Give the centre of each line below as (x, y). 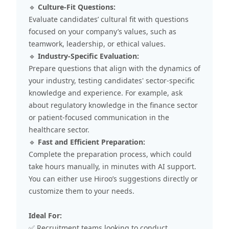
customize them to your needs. (82, 191)
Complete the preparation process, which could (110, 154)
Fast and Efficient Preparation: (91, 142)
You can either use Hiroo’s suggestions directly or (113, 178)
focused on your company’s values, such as (102, 31)
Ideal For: (45, 215)
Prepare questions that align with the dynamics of (114, 68)
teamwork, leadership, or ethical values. (97, 43)
